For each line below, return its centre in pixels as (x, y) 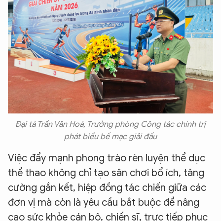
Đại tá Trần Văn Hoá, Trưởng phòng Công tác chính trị (110, 124)
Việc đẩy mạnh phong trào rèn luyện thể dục (107, 158)
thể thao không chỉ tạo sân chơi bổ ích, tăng (106, 173)
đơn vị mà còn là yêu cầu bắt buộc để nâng (104, 202)
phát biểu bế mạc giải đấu (110, 136)
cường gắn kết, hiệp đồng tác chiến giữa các (107, 187)
